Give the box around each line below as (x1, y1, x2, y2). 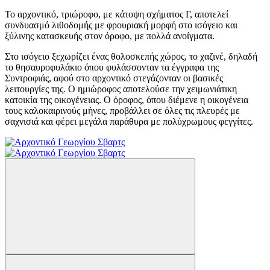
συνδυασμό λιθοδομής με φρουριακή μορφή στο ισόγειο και (5, 19, 237, 30)
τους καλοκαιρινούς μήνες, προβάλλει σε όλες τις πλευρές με (5, 105, 240, 116)
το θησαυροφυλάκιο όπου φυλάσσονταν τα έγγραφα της (5, 61, 219, 72)
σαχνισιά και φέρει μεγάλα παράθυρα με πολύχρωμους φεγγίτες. (5, 116, 253, 127)
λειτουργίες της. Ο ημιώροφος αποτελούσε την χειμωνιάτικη (5, 83, 237, 94)
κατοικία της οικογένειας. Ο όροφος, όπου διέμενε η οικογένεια (5, 94, 248, 105)
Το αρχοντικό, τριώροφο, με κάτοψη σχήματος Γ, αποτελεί (5, 8, 228, 19)
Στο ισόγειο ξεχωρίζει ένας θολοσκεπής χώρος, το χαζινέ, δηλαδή (5, 51, 257, 61)
